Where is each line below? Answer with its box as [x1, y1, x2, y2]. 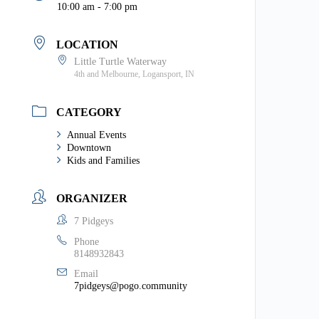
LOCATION [56, 38, 119, 51]
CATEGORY [56, 106, 122, 119]
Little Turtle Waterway [74, 56, 167, 67]
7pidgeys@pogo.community [74, 280, 188, 291]
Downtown [67, 142, 112, 154]
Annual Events [67, 130, 127, 141]
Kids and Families [67, 155, 140, 167]
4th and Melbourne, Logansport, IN [74, 68, 195, 79]
